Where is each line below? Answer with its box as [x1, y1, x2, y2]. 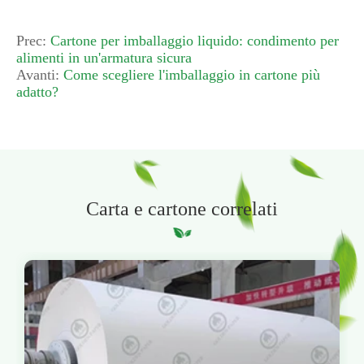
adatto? [16, 83, 58, 100]
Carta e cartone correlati [86, 197, 278, 219]
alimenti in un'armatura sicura [16, 49, 192, 66]
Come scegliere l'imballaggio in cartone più [63, 66, 320, 83]
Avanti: [16, 66, 63, 83]
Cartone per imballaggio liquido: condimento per [50, 32, 339, 49]
